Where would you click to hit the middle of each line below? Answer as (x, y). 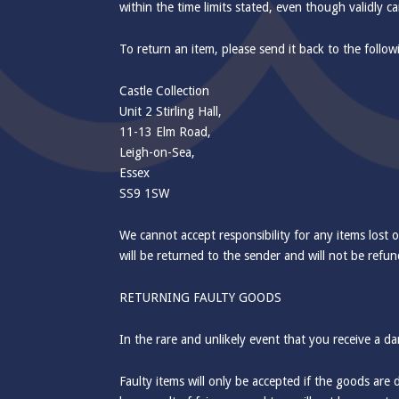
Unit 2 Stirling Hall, (171, 111)
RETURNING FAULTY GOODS (201, 297)
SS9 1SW (145, 193)
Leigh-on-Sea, (158, 152)
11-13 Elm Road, (166, 132)
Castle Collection (165, 91)
